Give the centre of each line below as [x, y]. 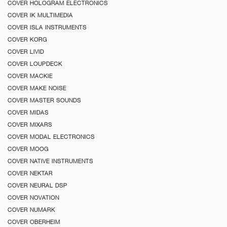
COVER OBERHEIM [34, 222]
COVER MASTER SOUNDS [44, 100]
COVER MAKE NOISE [37, 88]
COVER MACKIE [30, 76]
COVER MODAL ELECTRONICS [51, 137]
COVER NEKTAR [30, 173]
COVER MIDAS [28, 112]
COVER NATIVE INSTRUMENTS [50, 161]
